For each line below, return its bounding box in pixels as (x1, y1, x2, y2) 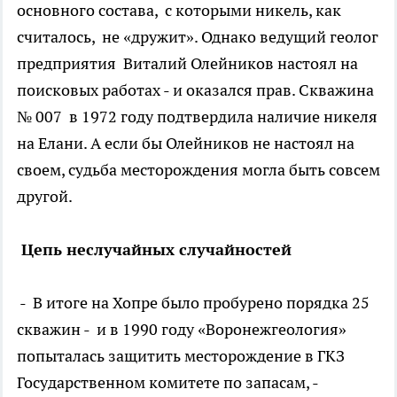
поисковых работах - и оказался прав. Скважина (17, 79, 374, 100)
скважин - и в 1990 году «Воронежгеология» (17, 318, 346, 339)
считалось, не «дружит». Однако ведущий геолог (17, 26, 378, 47)
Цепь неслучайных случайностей (17, 238, 292, 260)
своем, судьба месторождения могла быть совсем (17, 159, 380, 180)
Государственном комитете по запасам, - (17, 371, 318, 393)
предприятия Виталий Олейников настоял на (17, 52, 358, 74)
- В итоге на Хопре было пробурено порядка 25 (17, 292, 370, 313)
